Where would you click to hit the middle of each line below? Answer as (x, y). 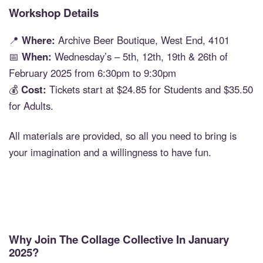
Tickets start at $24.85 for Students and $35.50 (150, 89)
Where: (38, 40)
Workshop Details (54, 13)
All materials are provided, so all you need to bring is (123, 136)
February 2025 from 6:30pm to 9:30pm (92, 73)
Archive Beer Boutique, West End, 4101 (142, 40)
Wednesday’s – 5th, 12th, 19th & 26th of (140, 56)
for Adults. (31, 105)
